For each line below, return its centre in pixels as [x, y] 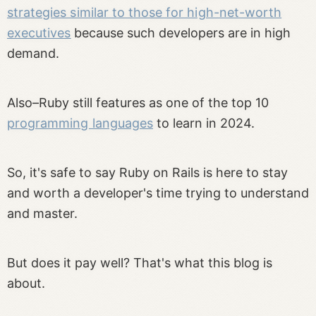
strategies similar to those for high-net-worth [145, 12]
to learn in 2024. [203, 123]
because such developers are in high [181, 32]
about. [26, 283]
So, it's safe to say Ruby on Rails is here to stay [147, 172]
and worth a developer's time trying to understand [158, 193]
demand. [33, 53]
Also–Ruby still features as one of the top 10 [138, 102]
